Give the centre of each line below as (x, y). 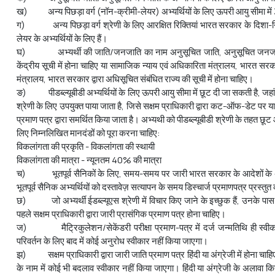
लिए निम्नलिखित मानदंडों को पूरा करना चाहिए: (88, 133)
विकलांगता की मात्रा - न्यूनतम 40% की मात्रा (89, 160)
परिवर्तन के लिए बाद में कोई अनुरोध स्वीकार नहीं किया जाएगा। (112, 241)
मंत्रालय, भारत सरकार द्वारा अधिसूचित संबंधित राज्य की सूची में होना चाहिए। (135, 79)
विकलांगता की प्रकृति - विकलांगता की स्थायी (86, 146)
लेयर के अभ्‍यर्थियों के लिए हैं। (62, 38)
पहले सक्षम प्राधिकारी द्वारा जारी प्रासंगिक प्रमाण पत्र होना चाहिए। (121, 214)
